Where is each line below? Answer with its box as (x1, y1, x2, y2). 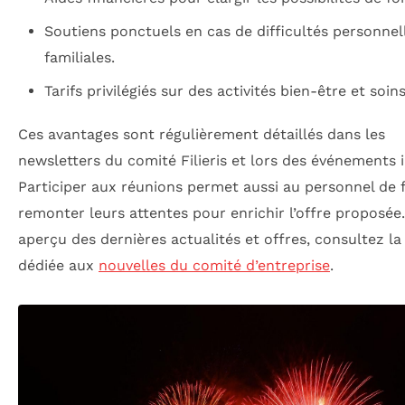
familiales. (43, 48, 115, 66)
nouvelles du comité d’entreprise (99, 257, 330, 275)
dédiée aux (18, 257, 99, 275)
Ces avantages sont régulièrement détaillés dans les (18, 126, 385, 144)
